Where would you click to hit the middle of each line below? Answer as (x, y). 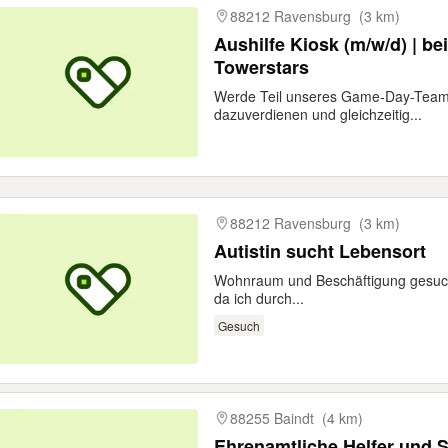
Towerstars (261, 67)
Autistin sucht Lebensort (320, 251)
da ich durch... (259, 298)
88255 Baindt (272, 418)
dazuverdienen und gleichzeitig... (318, 114)
